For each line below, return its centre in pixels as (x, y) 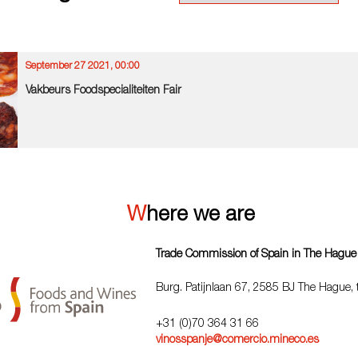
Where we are (201, 216)
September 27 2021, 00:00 (83, 66)
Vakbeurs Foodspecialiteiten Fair (104, 91)
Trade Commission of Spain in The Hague (256, 255)
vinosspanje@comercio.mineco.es (237, 340)
